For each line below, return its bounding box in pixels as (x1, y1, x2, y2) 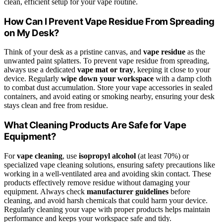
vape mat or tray (77, 65, 133, 74)
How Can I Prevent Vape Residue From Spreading (4, 15, 215, 27)
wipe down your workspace (61, 74, 154, 83)
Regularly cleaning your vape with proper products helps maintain (4, 205, 210, 214)
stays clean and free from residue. (4, 101, 108, 110)
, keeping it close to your (133, 65, 210, 74)
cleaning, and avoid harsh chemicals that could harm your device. (4, 196, 208, 205)
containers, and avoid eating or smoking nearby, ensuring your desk (4, 92, 215, 101)
